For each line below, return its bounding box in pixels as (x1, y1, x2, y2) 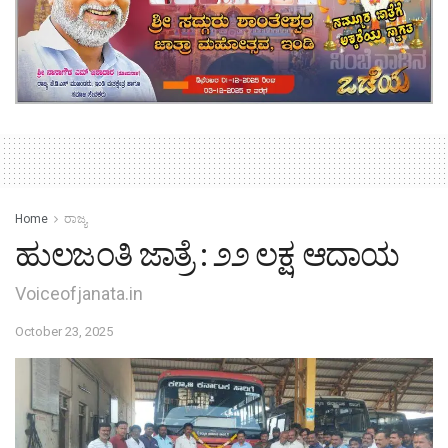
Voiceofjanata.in (15, 282, 143, 304)
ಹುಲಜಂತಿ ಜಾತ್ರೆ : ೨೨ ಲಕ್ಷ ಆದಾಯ (15, 235, 399, 274)
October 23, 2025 (15, 323, 113, 339)
